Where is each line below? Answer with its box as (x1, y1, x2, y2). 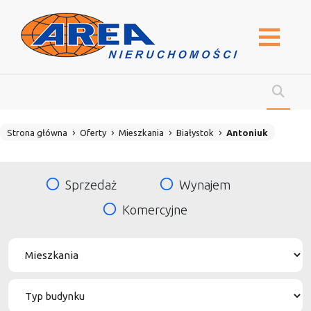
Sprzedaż (65, 177, 117, 192)
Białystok (176, 128, 214, 137)
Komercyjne (121, 202, 187, 217)
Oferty (80, 128, 106, 137)
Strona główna (7, 128, 67, 137)
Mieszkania (119, 128, 164, 137)
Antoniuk (226, 128, 268, 137)
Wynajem (179, 177, 230, 192)
